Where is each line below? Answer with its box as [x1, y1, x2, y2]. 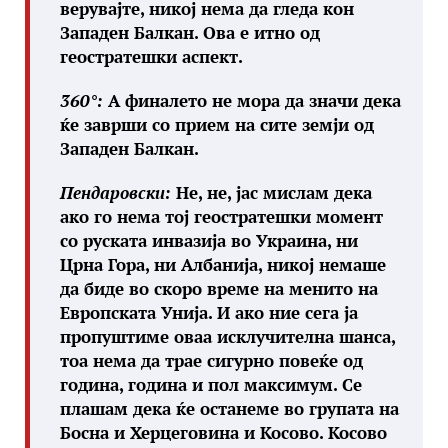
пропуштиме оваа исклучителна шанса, [60, 325, 395, 348]
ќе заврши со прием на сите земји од [60, 113, 374, 136]
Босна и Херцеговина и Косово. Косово [60, 421, 387, 444]
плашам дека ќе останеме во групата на [60, 397, 399, 420]
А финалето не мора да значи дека [103, 89, 401, 112]
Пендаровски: [60, 181, 171, 204]
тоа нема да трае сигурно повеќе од [60, 349, 363, 372]
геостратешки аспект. [60, 45, 243, 68]
